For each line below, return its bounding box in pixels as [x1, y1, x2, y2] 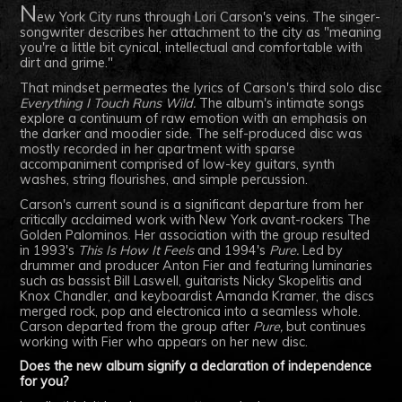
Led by [299, 241, 344, 258]
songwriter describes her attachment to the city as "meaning [20, 23, 382, 40]
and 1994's [194, 241, 270, 258]
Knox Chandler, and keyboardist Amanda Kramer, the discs [20, 287, 375, 304]
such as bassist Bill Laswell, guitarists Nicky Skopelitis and [20, 272, 363, 289]
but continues [286, 318, 367, 335]
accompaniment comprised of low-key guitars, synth [20, 155, 336, 172]
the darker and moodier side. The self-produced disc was [20, 125, 363, 142]
